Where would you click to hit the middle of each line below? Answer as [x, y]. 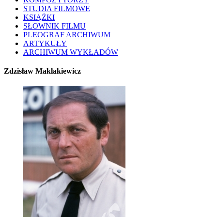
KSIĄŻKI [39, 17]
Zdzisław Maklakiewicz [42, 71]
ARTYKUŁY [45, 43]
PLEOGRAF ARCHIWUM [67, 34]
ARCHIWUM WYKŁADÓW [71, 52]
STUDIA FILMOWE [57, 8]
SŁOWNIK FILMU [54, 26]
